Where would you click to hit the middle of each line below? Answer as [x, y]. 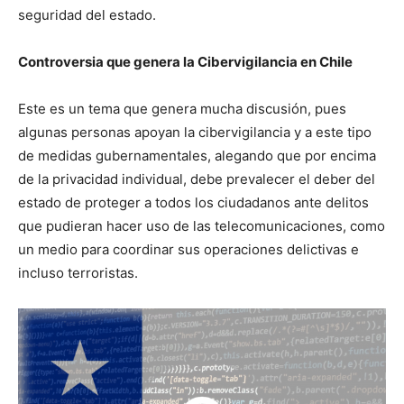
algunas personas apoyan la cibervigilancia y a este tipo [195, 132]
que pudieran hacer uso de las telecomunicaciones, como [202, 225]
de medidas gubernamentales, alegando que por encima [197, 155]
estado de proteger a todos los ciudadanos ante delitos [193, 202]
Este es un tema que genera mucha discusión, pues [182, 108]
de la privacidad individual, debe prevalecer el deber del [197, 179]
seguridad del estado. [87, 14]
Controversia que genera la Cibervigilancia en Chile [185, 61]
